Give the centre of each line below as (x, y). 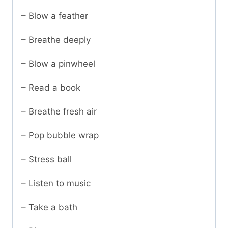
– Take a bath (49, 207)
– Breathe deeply (56, 40)
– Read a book (51, 88)
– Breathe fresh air (59, 112)
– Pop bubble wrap (60, 136)
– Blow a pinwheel (58, 64)
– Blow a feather (55, 16)
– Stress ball (47, 160)
